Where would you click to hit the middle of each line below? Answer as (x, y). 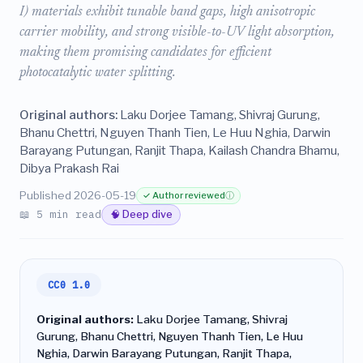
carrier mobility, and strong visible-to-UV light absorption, (177, 33)
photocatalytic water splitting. (98, 73)
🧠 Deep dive (141, 215)
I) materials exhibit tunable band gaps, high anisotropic (167, 13)
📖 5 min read (60, 214)
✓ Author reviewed (184, 195)
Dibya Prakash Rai (69, 168)
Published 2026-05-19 (78, 195)
